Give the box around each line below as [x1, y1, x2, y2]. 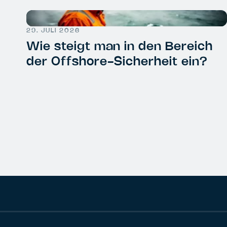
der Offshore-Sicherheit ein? [26, 56, 208, 68]
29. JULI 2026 [26, 27, 80, 33]
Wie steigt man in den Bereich [26, 41, 213, 53]
